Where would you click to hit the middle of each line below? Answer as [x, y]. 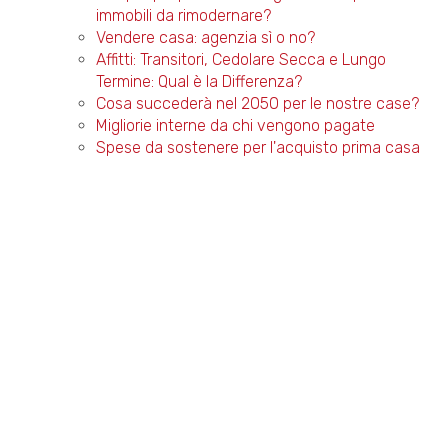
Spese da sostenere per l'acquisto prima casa [257, 147]
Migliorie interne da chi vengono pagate [235, 125]
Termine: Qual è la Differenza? [198, 81]
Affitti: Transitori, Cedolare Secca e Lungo [240, 59]
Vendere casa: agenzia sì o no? [205, 37]
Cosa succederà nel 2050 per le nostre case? [257, 103]
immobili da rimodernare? [183, 15]
